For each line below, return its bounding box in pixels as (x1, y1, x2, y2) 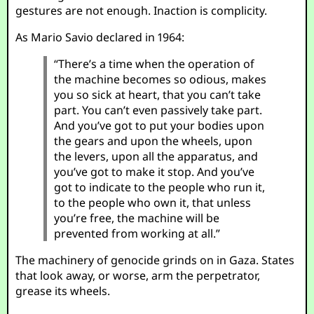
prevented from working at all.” (54, 226, 221, 241)
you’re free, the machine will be (54, 210, 220, 226)
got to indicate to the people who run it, (54, 179, 266, 195)
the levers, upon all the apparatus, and (54, 149, 259, 164)
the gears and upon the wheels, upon (54, 133, 253, 149)
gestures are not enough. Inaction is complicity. (15, 3, 268, 18)
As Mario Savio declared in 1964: (15, 29, 185, 45)
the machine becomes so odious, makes (54, 71, 267, 87)
